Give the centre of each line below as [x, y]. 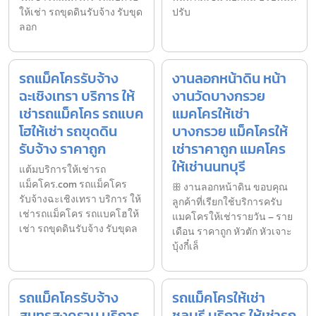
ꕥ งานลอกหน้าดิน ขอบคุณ [230, 188]
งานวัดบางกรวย [219, 96]
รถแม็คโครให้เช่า [219, 298]
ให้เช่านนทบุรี [209, 167]
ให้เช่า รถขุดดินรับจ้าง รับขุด [81, 13]
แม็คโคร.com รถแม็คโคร [73, 185]
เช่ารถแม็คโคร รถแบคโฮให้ [79, 214]
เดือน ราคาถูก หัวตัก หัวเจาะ [232, 232]
